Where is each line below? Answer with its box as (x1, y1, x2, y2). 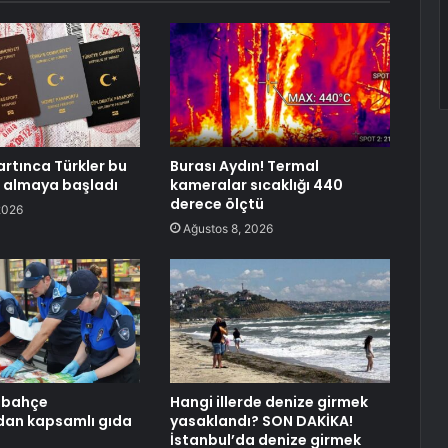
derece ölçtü (169, 194, 264, 215)
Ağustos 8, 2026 (182, 221, 273, 237)
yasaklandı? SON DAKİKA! (169, 411, 353, 432)
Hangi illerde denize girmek (169, 392, 368, 413)
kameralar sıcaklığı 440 (169, 175, 343, 196)
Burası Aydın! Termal (169, 156, 319, 177)
